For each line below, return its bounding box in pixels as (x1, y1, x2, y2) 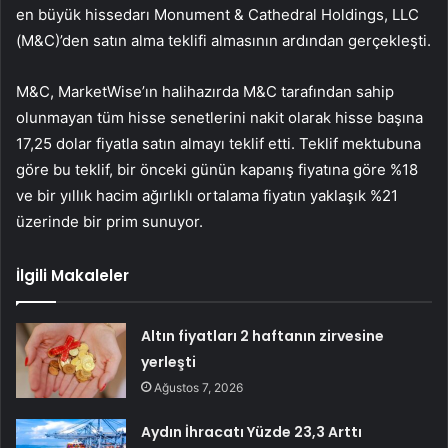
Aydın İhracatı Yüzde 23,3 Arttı (141, 422, 363, 443)
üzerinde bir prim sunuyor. (16, 212, 203, 232)
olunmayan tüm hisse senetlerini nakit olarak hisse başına (16, 108, 423, 128)
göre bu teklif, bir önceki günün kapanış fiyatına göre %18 (16, 160, 418, 180)
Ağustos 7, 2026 (154, 380, 244, 396)
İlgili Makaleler (16, 265, 129, 287)
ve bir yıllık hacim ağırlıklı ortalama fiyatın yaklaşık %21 (16, 186, 398, 206)
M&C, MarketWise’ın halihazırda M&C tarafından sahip (16, 82, 394, 102)
